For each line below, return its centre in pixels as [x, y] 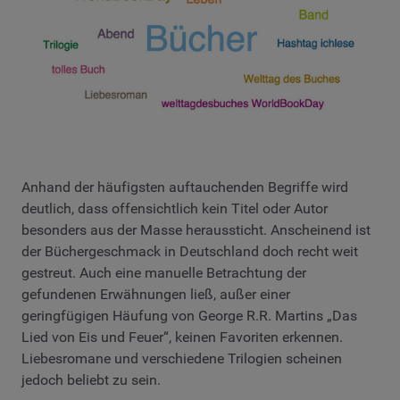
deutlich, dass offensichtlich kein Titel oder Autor [175, 209]
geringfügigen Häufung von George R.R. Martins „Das [189, 316]
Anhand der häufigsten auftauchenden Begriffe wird [185, 187]
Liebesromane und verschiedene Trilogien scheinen [182, 359]
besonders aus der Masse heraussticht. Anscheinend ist [196, 230]
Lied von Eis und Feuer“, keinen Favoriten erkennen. [182, 337]
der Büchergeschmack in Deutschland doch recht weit [190, 252]
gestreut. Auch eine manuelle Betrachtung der [164, 273]
